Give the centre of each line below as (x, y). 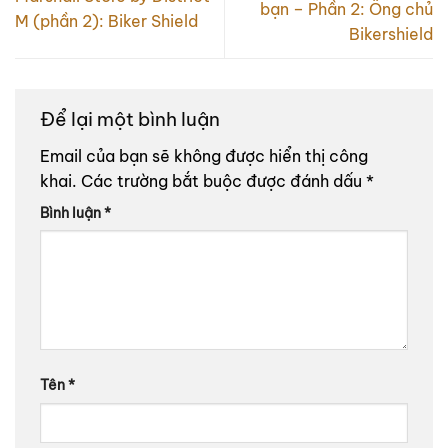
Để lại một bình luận (132, 118)
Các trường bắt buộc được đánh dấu (223, 180)
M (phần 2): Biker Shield (106, 21)
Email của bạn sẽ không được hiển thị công (204, 155)
